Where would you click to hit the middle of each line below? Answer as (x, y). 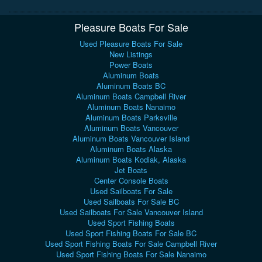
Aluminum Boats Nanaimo (131, 107)
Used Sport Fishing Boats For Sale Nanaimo (131, 254)
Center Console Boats (131, 181)
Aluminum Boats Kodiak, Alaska (131, 160)
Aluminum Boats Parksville (131, 118)
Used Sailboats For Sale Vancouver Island (131, 212)
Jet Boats (131, 170)
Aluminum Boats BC (131, 86)
